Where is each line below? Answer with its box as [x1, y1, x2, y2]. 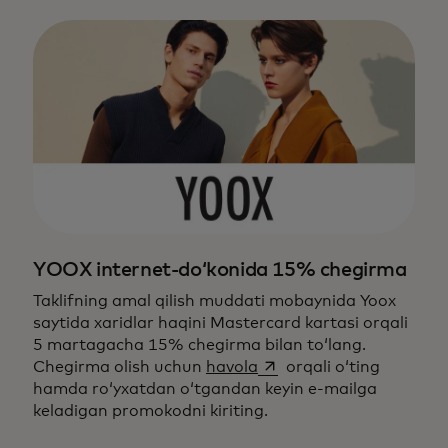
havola [206, 358, 258, 375]
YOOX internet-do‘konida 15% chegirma [33, 259, 407, 280]
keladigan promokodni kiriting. [33, 402, 268, 419]
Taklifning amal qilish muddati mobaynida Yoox [33, 292, 396, 309]
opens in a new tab [257, 357, 404, 374]
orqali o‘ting [282, 358, 380, 375]
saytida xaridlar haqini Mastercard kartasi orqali [33, 314, 408, 331]
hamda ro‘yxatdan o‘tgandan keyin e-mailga [33, 380, 377, 397]
